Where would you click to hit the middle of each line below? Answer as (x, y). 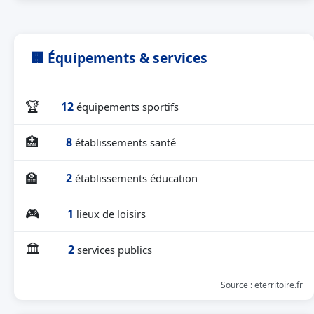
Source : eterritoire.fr (262, 285)
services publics (115, 249)
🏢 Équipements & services (119, 58)
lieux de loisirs (111, 213)
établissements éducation (136, 178)
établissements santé (125, 142)
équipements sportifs (128, 106)
